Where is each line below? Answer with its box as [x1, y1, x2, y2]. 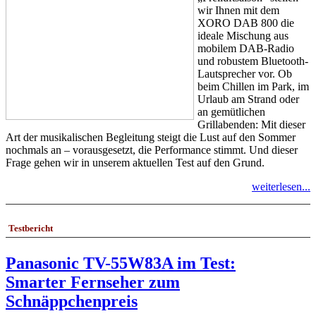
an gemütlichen [197, 106, 265, 119]
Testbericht [8, 223, 53, 234]
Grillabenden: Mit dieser [197, 119, 305, 131]
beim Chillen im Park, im [197, 80, 309, 93]
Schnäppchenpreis [6, 291, 138, 310]
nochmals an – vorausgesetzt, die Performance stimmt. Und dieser [6, 144, 298, 157]
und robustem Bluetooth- [197, 55, 308, 68]
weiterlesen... [252, 181, 310, 193]
